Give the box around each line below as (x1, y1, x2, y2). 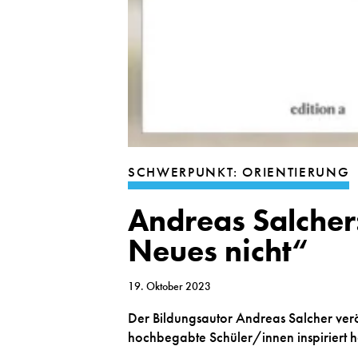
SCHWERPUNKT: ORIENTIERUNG (128, 163, 350, 181)
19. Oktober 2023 (128, 278, 211, 293)
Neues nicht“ (128, 230, 308, 271)
